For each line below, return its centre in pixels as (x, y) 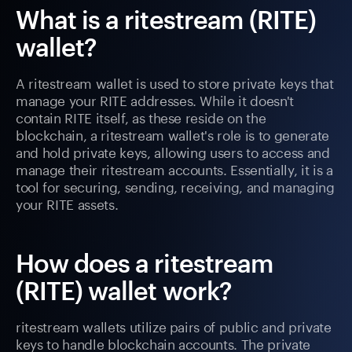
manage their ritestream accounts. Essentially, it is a (174, 169)
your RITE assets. (67, 203)
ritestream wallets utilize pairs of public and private (174, 326)
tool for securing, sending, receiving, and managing (175, 186)
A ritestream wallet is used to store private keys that (175, 82)
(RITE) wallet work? (124, 291)
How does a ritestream (145, 263)
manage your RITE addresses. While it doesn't (155, 99)
